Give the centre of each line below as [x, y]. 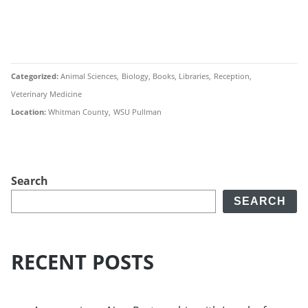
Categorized [34, 76]
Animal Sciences [89, 76]
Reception [231, 76]
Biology [135, 76]
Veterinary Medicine [46, 93]
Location [27, 111]
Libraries [194, 76]
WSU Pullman [137, 111]
